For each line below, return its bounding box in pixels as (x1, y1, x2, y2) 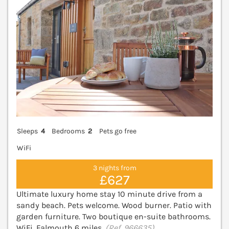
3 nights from (93, 164, 136, 173)
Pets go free (99, 126, 136, 135)
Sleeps (17, 126, 38, 135)
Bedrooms (52, 126, 85, 135)
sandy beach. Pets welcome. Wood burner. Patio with (16, 200, 212, 211)
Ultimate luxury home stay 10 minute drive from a (16, 189, 202, 199)
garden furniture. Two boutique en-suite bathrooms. (16, 212, 211, 222)
